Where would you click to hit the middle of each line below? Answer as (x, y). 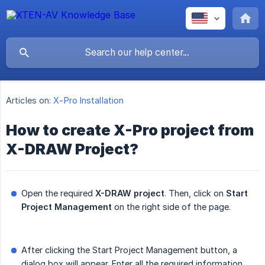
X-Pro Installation (89, 101)
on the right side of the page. (171, 207)
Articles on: (29, 101)
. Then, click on (195, 193)
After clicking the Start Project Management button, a (129, 250)
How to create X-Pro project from (130, 130)
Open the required (58, 193)
